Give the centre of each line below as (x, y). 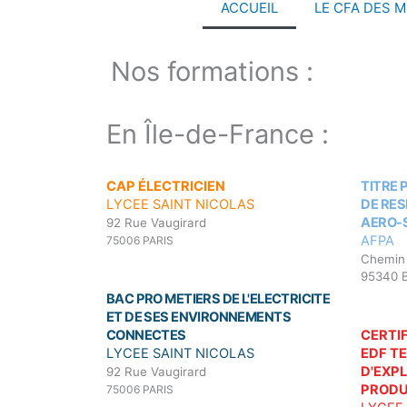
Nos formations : (212, 71)
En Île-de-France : (218, 134)
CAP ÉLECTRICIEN (166, 186)
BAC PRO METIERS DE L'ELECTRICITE (218, 299)
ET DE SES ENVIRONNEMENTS (199, 318)
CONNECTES (146, 336)
